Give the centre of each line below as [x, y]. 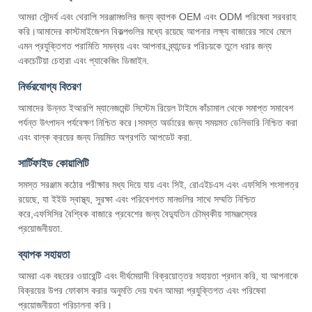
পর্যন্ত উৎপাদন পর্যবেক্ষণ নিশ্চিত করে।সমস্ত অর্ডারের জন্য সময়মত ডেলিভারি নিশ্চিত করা [158, 123]
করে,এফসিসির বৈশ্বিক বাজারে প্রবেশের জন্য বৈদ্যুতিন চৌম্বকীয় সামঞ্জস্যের [138, 214]
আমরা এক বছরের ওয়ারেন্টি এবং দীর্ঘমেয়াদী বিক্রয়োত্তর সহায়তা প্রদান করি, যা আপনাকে [158, 276]
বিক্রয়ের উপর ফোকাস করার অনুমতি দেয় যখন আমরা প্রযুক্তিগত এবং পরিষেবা [142, 290]
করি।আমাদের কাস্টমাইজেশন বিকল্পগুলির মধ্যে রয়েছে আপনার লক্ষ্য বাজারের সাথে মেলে [155, 31]
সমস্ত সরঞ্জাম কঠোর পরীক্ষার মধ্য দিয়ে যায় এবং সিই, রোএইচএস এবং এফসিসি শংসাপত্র [158, 185]
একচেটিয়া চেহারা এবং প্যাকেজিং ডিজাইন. [84, 61]
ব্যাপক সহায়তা [44, 255]
